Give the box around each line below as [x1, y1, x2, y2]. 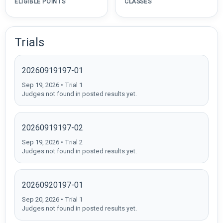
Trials [14, 35, 44, 49]
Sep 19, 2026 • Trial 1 [22, 81, 83, 89]
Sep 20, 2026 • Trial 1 [22, 195, 83, 203]
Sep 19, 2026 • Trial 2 [22, 138, 83, 146]
